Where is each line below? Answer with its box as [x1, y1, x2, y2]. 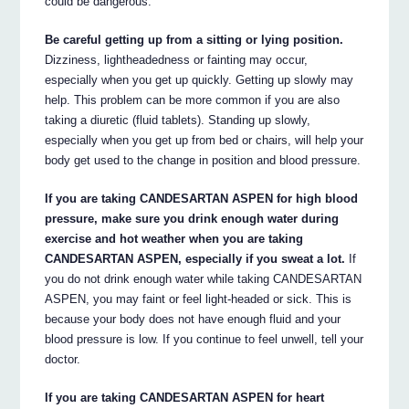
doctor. [45, 352, 81, 367]
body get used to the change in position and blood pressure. [45, 153, 362, 168]
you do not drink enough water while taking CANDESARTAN [45, 272, 362, 287]
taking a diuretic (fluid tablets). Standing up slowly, [45, 113, 311, 128]
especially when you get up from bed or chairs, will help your [45, 133, 364, 148]
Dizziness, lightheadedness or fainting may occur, [45, 53, 309, 68]
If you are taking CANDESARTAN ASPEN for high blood [45, 192, 359, 206]
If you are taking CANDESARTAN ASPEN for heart [45, 391, 325, 405]
